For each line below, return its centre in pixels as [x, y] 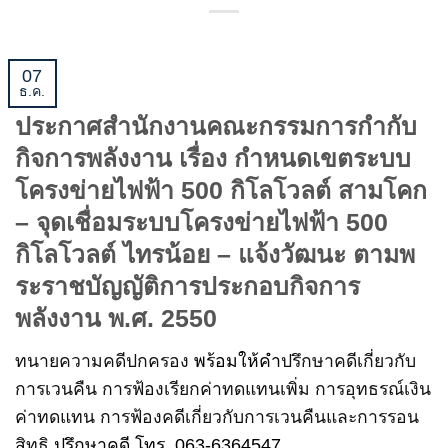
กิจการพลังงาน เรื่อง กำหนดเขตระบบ [213, 159]
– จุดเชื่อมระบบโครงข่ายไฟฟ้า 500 [201, 223]
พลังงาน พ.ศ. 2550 [116, 319]
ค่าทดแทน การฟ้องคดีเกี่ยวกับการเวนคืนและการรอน [217, 417]
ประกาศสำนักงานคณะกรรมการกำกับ [216, 127]
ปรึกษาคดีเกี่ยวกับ [348, 361]
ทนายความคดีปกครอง [102, 361]
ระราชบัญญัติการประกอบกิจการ [187, 287]
